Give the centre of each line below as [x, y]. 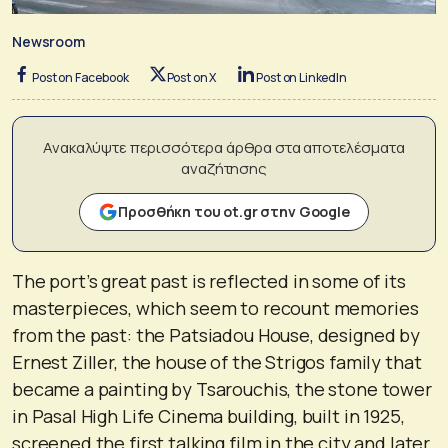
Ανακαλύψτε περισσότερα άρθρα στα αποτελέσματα [224, 147]
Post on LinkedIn [301, 77]
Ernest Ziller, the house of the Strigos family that [217, 361]
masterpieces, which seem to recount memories [215, 307]
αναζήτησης [224, 168]
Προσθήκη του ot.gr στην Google [234, 211]
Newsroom [48, 41]
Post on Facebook [80, 77]
